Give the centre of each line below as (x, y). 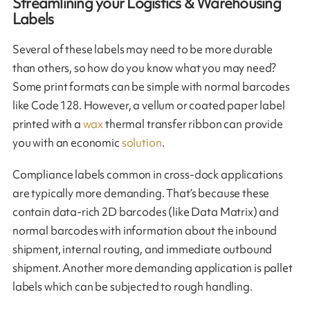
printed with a (47, 124)
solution (142, 143)
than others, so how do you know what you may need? (144, 68)
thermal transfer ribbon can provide (194, 124)
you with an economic (67, 143)
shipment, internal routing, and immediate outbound (142, 249)
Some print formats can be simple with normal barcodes (151, 87)
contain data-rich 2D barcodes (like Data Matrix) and (146, 212)
